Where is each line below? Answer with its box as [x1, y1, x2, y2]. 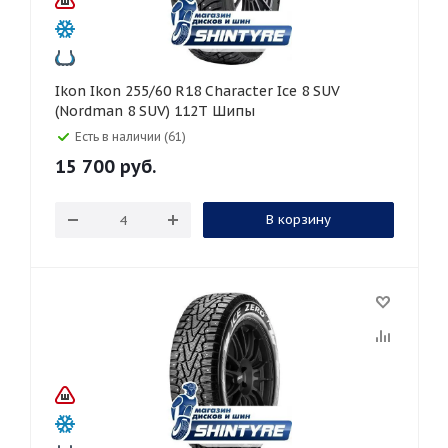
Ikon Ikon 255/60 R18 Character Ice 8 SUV [55, 82, 90, 100]
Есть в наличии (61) [75, 129, 186, 144]
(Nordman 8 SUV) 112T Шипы [55, 102, 255, 120]
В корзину [265, 211, 331, 228]
